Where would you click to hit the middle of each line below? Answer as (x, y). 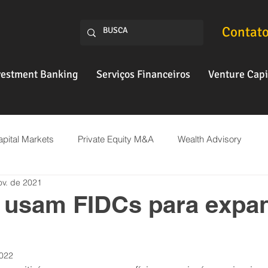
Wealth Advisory (210, 139)
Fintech (31, 187)
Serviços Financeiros (143, 74)
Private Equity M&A (116, 139)
